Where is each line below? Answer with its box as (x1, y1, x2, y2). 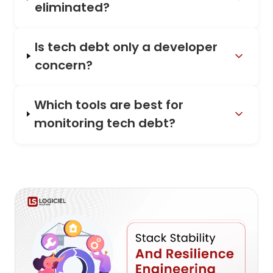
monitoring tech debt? (34, 115, 175, 132)
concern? (35, 56, 93, 74)
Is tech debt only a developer (35, 38, 218, 55)
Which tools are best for (34, 96, 183, 114)
